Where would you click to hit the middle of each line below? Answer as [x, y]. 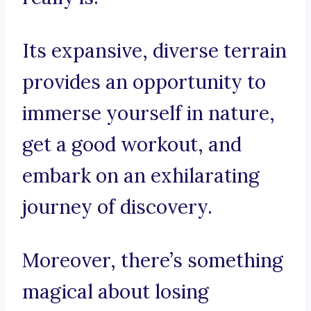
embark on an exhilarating [141, 176]
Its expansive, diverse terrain [154, 51]
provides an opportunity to [144, 82]
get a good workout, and [132, 145]
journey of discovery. [117, 207]
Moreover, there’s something [153, 261]
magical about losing [116, 292]
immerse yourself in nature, [149, 114]
